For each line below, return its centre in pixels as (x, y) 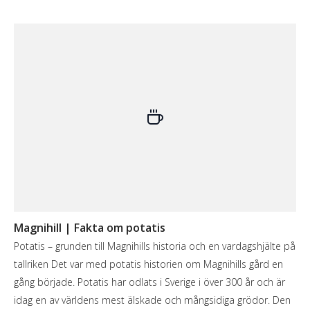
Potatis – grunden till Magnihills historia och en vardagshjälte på (155, 246)
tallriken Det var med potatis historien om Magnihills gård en (148, 264)
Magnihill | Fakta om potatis (90, 227)
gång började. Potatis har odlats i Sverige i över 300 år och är (149, 282)
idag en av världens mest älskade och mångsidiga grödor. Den (152, 300)
